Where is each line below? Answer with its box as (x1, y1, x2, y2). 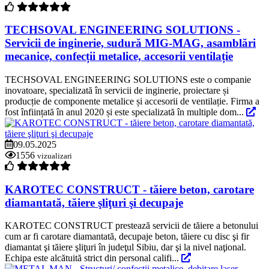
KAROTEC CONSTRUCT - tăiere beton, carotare (5, 183, 254, 196)
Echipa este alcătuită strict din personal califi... (5, 253, 181, 264)
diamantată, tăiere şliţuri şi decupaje (5, 196, 183, 209)
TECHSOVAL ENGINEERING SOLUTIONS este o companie (5, 74, 251, 85)
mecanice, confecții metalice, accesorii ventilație (5, 50, 233, 63)
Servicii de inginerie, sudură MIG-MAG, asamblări (5, 37, 256, 50)
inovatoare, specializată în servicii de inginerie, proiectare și (5, 85, 229, 96)
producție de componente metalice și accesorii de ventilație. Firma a (5, 96, 259, 107)
